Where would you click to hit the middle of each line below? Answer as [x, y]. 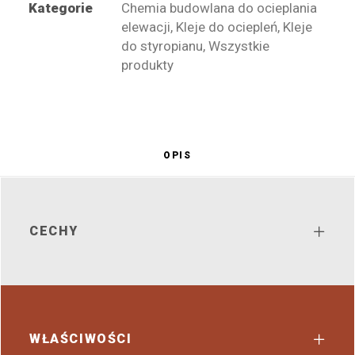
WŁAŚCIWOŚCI [81, 339]
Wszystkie [239, 46]
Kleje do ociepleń [227, 27]
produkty [147, 65]
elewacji [146, 27]
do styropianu [162, 46]
